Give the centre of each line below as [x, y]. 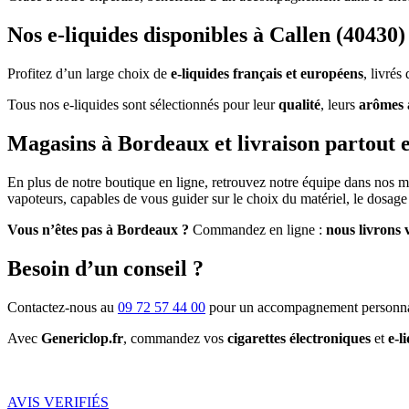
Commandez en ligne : [257, 230]
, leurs [340, 105]
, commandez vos [175, 338]
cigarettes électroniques [299, 338]
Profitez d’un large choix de [89, 74]
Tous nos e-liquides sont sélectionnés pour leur [143, 105]
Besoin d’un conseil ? [105, 268]
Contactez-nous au [63, 307]
